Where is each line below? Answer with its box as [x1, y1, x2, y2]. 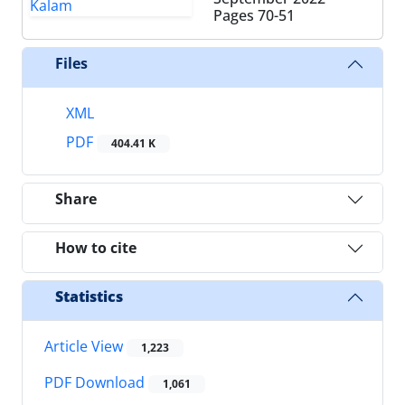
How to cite [55, 238, 137, 259]
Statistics [55, 287, 123, 307]
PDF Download [44, 372, 148, 393]
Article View [44, 335, 127, 356]
